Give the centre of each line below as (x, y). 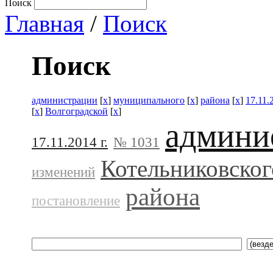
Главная (44, 23)
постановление (76, 200)
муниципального (149, 100)
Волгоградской (76, 111)
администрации (65, 100)
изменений (63, 172)
